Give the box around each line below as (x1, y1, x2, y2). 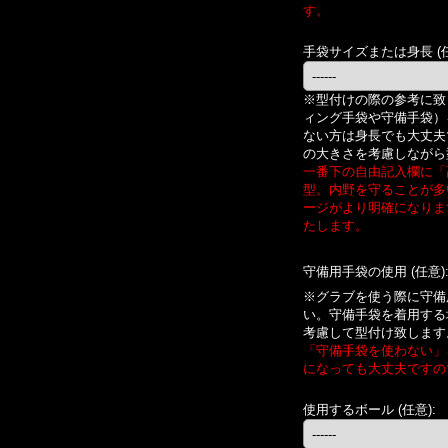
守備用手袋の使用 (303, 264, 411, 280)
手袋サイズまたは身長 (303, 44, 437, 60)
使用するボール (303, 402, 398, 418)
